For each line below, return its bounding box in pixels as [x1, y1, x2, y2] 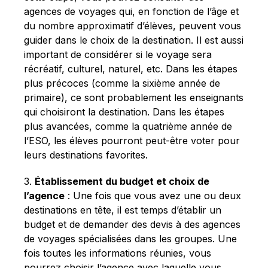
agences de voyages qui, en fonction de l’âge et [24, 5, 239, 17]
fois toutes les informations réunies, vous [24, 246, 211, 259]
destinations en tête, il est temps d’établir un [24, 203, 221, 216]
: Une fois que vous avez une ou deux [65, 189, 241, 202]
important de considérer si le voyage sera [24, 48, 212, 60]
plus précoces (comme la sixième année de [24, 77, 220, 89]
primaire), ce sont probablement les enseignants [24, 91, 243, 103]
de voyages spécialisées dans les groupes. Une [24, 232, 237, 245]
